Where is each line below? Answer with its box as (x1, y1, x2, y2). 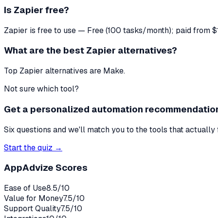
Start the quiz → (4, 142, 62, 153)
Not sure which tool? (4, 84, 79, 94)
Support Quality (4, 203, 60, 214)
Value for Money (4, 193, 63, 203)
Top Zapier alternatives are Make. (4, 66, 125, 76)
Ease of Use (4, 182, 46, 193)
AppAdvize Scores (4, 162, 88, 174)
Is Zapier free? (4, 3, 69, 16)
